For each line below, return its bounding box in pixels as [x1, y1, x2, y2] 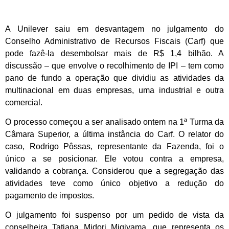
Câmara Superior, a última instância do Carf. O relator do [5, 130, 224, 139]
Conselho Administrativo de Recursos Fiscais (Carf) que [5, 36, 224, 45]
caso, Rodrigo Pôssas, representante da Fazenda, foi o [5, 142, 224, 151]
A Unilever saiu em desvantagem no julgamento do [5, 24, 224, 33]
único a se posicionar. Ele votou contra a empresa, [5, 154, 224, 164]
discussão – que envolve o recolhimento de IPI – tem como [5, 61, 224, 70]
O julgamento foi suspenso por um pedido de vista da [5, 211, 224, 220]
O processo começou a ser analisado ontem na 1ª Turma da [5, 118, 224, 127]
